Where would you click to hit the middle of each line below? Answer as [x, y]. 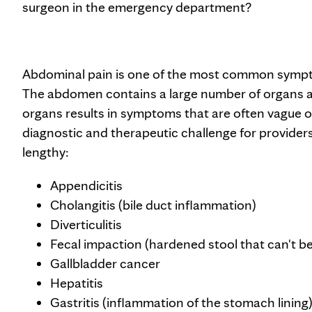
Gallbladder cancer [105, 263]
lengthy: [46, 152]
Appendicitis [86, 185]
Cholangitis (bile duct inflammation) [153, 205]
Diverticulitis [86, 224]
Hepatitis [77, 283]
